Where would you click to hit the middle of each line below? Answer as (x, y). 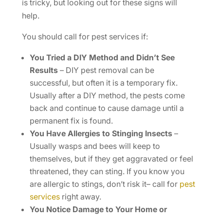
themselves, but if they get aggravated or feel (111, 159)
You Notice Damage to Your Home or (98, 209)
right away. (80, 197)
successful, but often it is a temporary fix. (103, 83)
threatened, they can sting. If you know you (107, 172)
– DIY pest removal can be (106, 70)
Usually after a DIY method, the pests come (107, 96)
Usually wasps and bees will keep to (95, 146)
